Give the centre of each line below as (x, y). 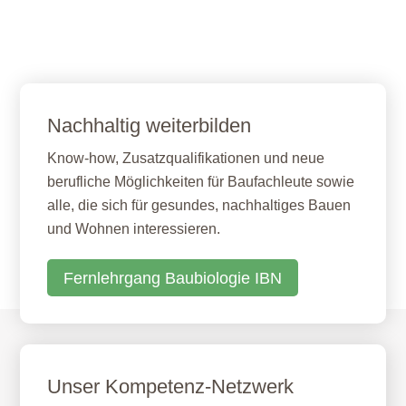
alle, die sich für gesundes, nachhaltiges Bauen (199, 206)
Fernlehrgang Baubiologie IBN (173, 278)
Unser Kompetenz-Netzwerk (171, 387)
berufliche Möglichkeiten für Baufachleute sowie (201, 182)
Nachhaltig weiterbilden (150, 126)
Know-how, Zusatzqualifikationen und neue (186, 159)
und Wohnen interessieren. (134, 229)
